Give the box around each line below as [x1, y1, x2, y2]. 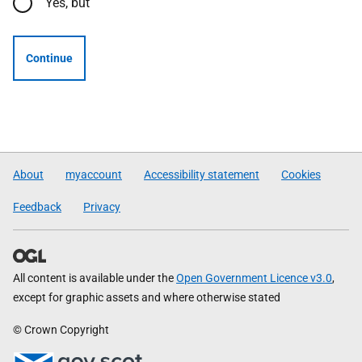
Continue [26, 52, 73, 65]
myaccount [65, 168, 122, 181]
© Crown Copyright [13, 323, 109, 336]
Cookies [281, 168, 321, 181]
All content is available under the [13, 271, 176, 284]
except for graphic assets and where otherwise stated [13, 291, 280, 304]
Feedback [13, 200, 61, 213]
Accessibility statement [144, 168, 259, 181]
